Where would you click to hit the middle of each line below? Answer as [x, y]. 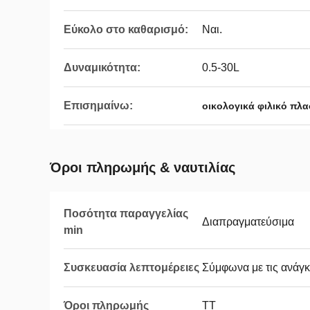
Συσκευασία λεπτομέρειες [131, 267]
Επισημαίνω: [98, 106]
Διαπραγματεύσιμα [248, 222]
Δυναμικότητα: [102, 67]
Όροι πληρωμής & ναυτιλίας [143, 167]
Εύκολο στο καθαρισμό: [126, 29]
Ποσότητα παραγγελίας [126, 213]
